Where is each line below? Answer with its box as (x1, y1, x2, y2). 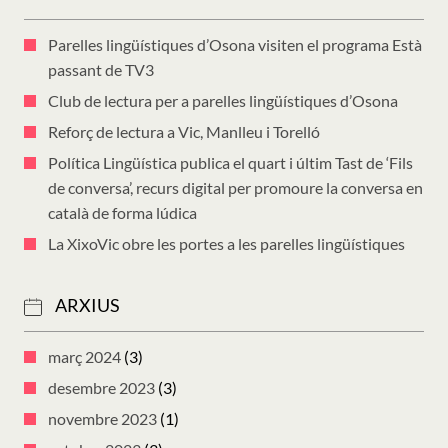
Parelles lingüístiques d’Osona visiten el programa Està (48, 35, 422, 55)
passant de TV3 (48, 60, 154, 80)
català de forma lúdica (48, 203, 197, 223)
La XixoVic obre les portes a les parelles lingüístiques (48, 234, 405, 254)
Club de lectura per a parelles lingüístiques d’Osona (48, 91, 398, 111)
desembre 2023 (48, 378, 155, 398)
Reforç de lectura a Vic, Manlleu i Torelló (48, 122, 320, 142)
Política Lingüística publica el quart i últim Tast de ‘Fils (48, 153, 413, 173)
